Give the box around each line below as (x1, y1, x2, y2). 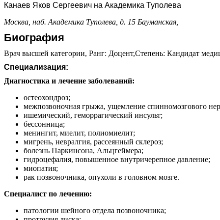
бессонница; (24, 119, 65, 128)
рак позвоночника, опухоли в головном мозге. (24, 172, 179, 181)
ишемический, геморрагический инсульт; (24, 110, 163, 119)
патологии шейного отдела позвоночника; (24, 206, 166, 215)
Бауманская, (137, 17, 180, 26)
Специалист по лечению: (4, 189, 92, 198)
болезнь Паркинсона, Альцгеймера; (24, 146, 143, 155)
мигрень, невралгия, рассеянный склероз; (24, 137, 163, 146)
